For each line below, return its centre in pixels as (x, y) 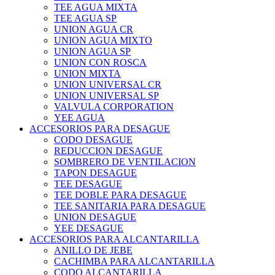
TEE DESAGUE (88, 184)
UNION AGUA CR (94, 29)
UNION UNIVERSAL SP (107, 96)
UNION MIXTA (87, 74)
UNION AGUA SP (92, 52)
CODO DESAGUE (93, 140)
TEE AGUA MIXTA (96, 7)
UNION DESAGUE (95, 217)
